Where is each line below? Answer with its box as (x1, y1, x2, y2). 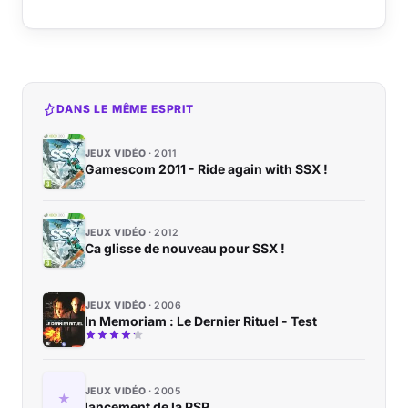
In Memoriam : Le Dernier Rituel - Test (85, 313, 317, 330)
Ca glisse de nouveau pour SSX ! (85, 240, 285, 256)
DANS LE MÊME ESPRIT (56, 102, 194, 117)
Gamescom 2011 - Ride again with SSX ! (85, 160, 328, 177)
